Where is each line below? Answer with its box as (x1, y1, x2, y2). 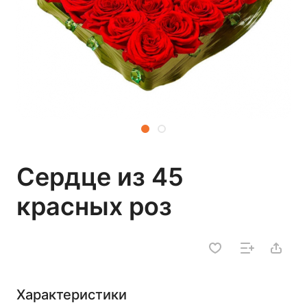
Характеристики (16, 286, 127, 303)
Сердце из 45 (16, 162, 184, 192)
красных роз (16, 191, 172, 221)
